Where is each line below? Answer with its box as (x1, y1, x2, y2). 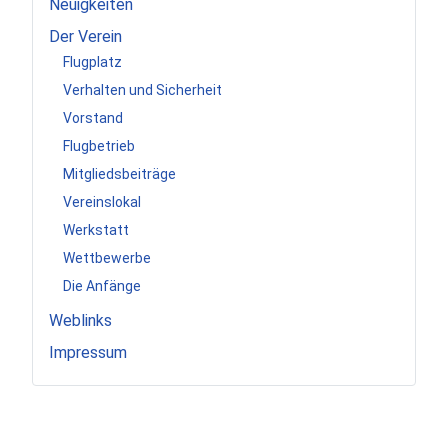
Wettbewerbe (63, 250, 151, 267)
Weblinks (49, 310, 112, 330)
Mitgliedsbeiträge (63, 166, 176, 183)
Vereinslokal (63, 194, 141, 211)
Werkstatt (63, 222, 129, 239)
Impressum (49, 342, 127, 362)
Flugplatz (63, 54, 122, 71)
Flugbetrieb (63, 138, 135, 155)
